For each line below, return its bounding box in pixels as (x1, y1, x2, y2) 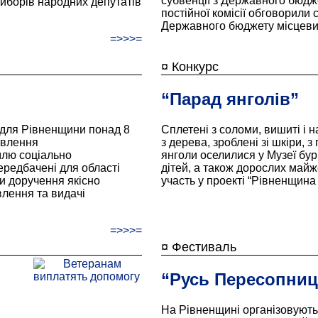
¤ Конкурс (160, 60, 219, 74)
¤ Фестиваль (160, 240, 236, 254)
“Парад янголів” (160, 89, 299, 109)
